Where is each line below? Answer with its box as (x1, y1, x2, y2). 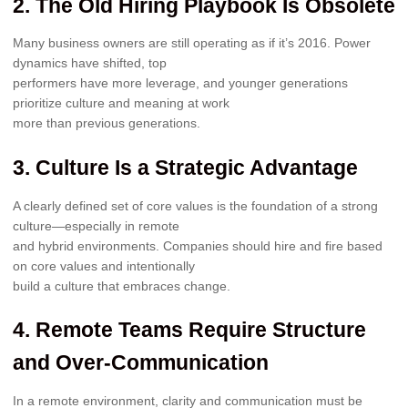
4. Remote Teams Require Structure (13, 318, 366, 342)
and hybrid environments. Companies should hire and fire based (13, 238, 382, 253)
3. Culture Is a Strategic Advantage (13, 156, 358, 180)
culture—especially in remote (13, 218, 179, 233)
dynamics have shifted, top (13, 56, 167, 71)
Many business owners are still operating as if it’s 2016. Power (13, 36, 371, 51)
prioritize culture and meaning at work (13, 96, 229, 111)
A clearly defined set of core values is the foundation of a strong (13, 198, 378, 213)
